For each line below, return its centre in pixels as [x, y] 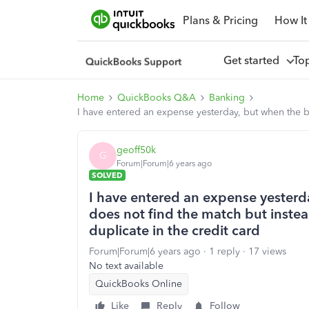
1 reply [225, 251]
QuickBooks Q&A [157, 98]
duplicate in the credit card [175, 230]
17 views [267, 251]
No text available [126, 266]
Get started [254, 60]
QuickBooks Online [139, 284]
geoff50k [136, 150]
